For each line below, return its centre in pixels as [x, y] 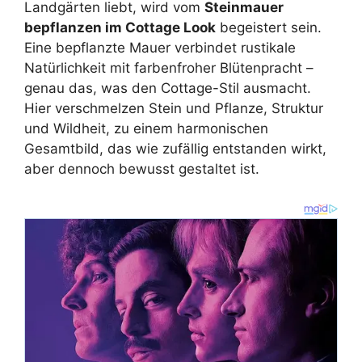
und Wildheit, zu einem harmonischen [146, 128]
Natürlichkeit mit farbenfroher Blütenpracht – [169, 67]
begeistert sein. [269, 27]
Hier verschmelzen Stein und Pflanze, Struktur [174, 108]
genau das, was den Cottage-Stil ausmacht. [168, 88]
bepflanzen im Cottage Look [120, 27]
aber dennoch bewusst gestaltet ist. [142, 168]
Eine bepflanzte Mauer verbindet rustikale [160, 47]
